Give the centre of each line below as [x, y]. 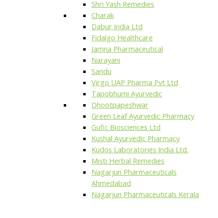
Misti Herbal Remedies [128, 161]
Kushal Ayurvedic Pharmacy [136, 138]
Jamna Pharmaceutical [127, 49]
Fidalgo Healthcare [122, 38]
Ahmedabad [111, 183]
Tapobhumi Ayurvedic [127, 94]
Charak [103, 15]
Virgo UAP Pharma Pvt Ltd [135, 82]
